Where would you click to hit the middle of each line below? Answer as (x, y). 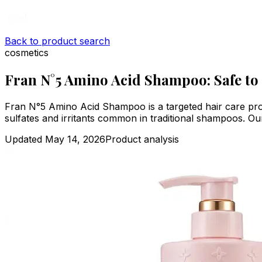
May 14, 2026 (75, 139)
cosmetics (27, 53)
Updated (25, 139)
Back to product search (57, 41)
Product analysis (142, 139)
